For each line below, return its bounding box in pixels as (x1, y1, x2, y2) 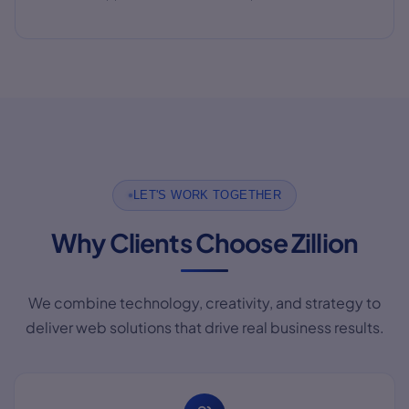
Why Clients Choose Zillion (50, 225, 359, 258)
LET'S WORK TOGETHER (132, 188, 282, 202)
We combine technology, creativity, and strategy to (28, 292, 381, 312)
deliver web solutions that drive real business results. (25, 317, 384, 337)
